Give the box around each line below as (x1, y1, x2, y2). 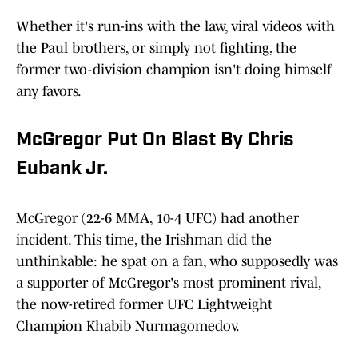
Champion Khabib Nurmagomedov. (16, 318, 240, 335)
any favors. (16, 83, 82, 100)
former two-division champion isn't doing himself (16, 62, 332, 78)
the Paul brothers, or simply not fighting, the (16, 40, 296, 57)
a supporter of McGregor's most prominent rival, (16, 275, 320, 292)
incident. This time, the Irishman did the (16, 232, 272, 249)
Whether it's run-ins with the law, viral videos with (16, 18, 335, 35)
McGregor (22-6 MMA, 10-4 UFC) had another (16, 210, 299, 227)
